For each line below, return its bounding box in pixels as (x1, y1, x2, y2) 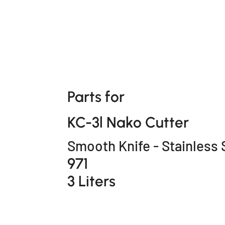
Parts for (67, 88, 125, 106)
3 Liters (67, 172, 116, 190)
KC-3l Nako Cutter (67, 113, 189, 131)
